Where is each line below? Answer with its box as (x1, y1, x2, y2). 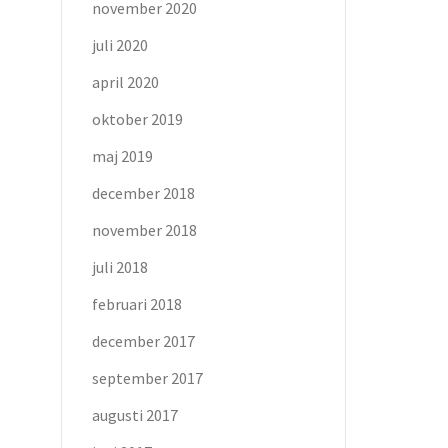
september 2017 (92, 367, 203, 388)
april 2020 (92, 71, 159, 92)
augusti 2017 (92, 404, 178, 425)
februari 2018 (92, 293, 182, 314)
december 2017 (92, 330, 195, 351)
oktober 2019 (92, 108, 183, 129)
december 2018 (92, 182, 195, 203)
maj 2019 (92, 145, 153, 166)
